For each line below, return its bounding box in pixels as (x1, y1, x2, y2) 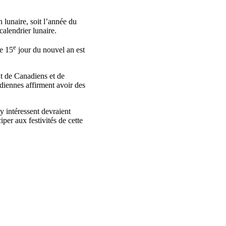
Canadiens (14, 72, 47, 81)
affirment (26, 81, 54, 90)
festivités (29, 116, 56, 125)
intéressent (6, 107, 39, 116)
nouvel (43, 45, 65, 54)
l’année (43, 17, 67, 26)
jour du (16, 45, 43, 54)
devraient (41, 107, 71, 116)
